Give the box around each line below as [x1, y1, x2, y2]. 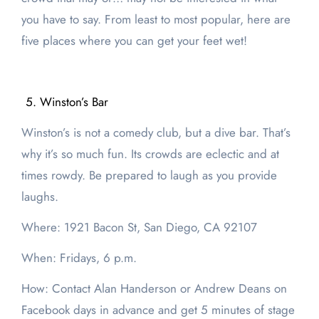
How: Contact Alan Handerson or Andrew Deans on [21, 280, 287, 298]
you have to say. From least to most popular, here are [21, 11, 291, 28]
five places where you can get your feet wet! [21, 32, 247, 50]
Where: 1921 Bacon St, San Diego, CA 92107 [21, 219, 257, 236]
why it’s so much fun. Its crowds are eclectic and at [21, 145, 279, 163]
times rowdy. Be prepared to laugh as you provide [21, 167, 277, 184]
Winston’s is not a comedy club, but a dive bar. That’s [21, 124, 291, 142]
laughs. [21, 188, 58, 206]
